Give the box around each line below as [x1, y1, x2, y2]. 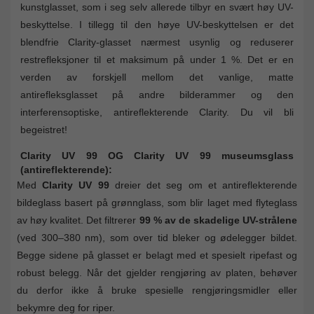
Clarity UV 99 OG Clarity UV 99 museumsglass [20, 149, 294, 161]
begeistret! [20, 123, 67, 135]
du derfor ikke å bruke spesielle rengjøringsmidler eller [17, 284, 297, 296]
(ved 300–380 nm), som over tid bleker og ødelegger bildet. [17, 231, 297, 243]
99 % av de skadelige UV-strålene [139, 214, 297, 226]
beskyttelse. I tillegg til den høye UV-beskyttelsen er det [20, 18, 294, 30]
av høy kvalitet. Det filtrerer [17, 214, 139, 226]
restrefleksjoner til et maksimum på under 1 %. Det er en [20, 53, 294, 65]
